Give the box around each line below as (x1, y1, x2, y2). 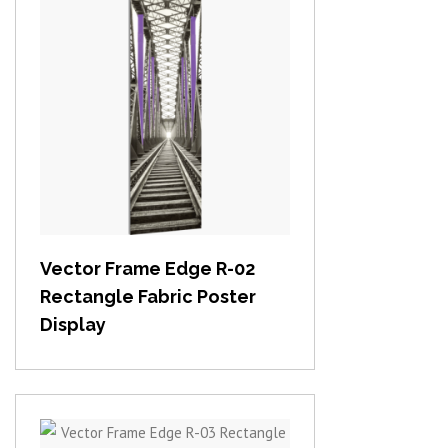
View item (127, 119, 203, 143)
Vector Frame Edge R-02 (40, 258, 255, 280)
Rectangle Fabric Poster (40, 286, 256, 308)
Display (40, 314, 106, 336)
